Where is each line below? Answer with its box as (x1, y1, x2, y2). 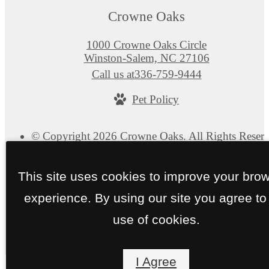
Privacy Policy (103, 154, 171, 168)
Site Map (170, 154, 212, 168)
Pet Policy (132, 93, 179, 106)
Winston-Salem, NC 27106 (83, 52, 210, 65)
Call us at (91, 68, 134, 81)
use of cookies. (112, 212, 200, 226)
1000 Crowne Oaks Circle (86, 38, 207, 52)
